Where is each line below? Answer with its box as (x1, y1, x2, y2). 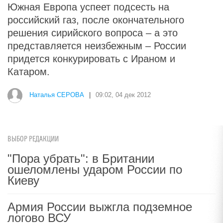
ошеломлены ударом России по (7, 163, 182, 176)
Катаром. (7, 66, 50, 77)
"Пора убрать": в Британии (7, 152, 154, 165)
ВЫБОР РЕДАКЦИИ (7, 135, 59, 143)
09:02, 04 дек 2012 (96, 91, 151, 99)
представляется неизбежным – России (7, 40, 186, 51)
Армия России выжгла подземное (7, 200, 192, 214)
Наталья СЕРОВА (29, 91, 84, 99)
